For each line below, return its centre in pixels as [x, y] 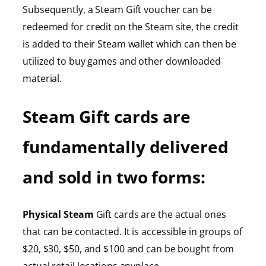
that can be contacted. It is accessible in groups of [132, 232]
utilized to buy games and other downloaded [122, 61]
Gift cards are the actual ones [161, 215]
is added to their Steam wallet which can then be [130, 44]
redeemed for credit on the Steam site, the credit [131, 27]
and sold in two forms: [114, 177]
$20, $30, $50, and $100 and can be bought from [129, 249]
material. [42, 79]
